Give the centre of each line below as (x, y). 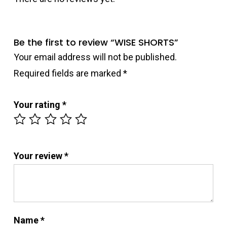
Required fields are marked (68, 73)
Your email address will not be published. (95, 57)
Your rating (38, 104)
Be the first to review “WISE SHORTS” (96, 42)
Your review (39, 156)
